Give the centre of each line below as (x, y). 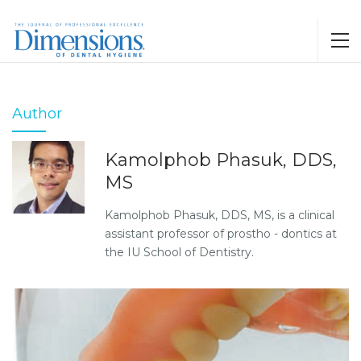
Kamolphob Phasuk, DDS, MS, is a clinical (220, 215)
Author (37, 114)
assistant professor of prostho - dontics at (221, 234)
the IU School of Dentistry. (179, 252)
